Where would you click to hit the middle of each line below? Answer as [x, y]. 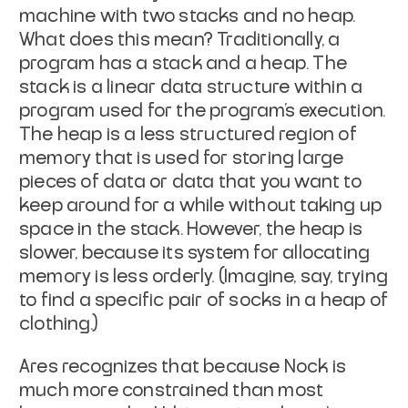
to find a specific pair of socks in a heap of [204, 301]
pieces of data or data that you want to [190, 183]
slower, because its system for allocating [195, 254]
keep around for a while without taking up [201, 206]
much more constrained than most [172, 391]
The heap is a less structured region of [188, 135]
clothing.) [58, 325]
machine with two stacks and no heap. [188, 17]
